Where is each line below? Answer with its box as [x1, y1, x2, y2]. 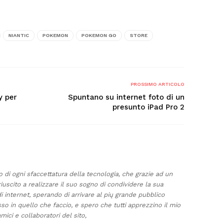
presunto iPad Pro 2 [112, 103, 184, 111]
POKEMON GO [81, 33, 116, 38]
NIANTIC [8, 33, 29, 38]
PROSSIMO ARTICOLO [131, 81, 184, 87]
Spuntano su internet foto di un [68, 93, 184, 102]
